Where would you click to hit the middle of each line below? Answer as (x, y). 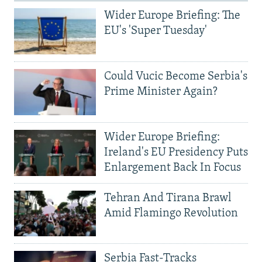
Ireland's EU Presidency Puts (176, 152)
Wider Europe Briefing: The (172, 16)
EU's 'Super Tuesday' (156, 31)
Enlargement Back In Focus (173, 168)
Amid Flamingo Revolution (171, 213)
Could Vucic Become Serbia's (176, 77)
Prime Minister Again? (161, 92)
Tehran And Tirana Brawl (168, 198)
